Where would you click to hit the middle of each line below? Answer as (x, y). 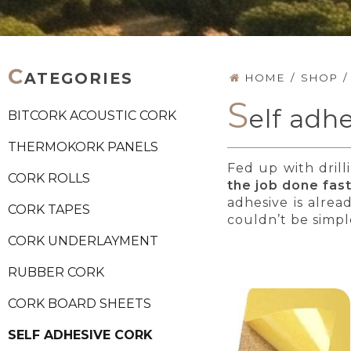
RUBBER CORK (56, 273)
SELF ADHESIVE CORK (80, 335)
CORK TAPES (49, 210)
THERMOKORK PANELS (83, 147)
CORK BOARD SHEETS (80, 304)
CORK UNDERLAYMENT (83, 241)
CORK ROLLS (49, 179)
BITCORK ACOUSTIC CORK (92, 116)
